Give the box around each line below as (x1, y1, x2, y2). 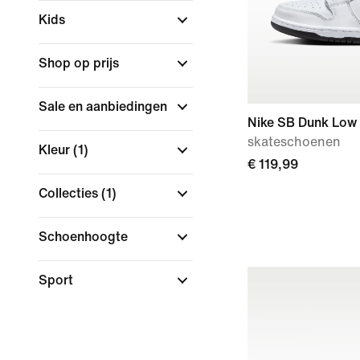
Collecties (39, 186, 101, 200)
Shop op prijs (39, 56, 122, 70)
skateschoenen (247, 135, 341, 149)
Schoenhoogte (39, 230, 131, 243)
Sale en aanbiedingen (39, 100, 170, 113)
